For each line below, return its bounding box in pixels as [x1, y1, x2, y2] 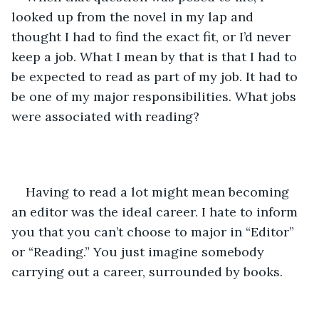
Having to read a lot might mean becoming [26, 183, 293, 200]
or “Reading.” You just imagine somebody [11, 243, 268, 260]
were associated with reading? [11, 108, 199, 125]
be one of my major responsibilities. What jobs [11, 88, 300, 105]
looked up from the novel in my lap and [11, 8, 257, 25]
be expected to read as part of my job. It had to [11, 68, 301, 85]
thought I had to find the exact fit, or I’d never [11, 28, 294, 45]
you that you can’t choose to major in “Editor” [11, 223, 298, 240]
